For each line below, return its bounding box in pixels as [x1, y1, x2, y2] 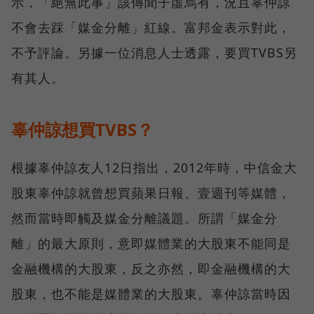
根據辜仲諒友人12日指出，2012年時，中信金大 [11, 159, 297, 177]
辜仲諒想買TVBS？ [11, 118, 153, 142]
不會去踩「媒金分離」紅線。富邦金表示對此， [11, 19, 291, 36]
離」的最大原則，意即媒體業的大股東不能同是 [11, 235, 291, 252]
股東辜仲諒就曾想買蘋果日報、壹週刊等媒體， [11, 184, 291, 202]
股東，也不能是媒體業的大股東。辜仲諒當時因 [11, 285, 291, 303]
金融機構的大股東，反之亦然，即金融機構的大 [11, 260, 291, 278]
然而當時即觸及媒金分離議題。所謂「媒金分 [11, 210, 278, 227]
